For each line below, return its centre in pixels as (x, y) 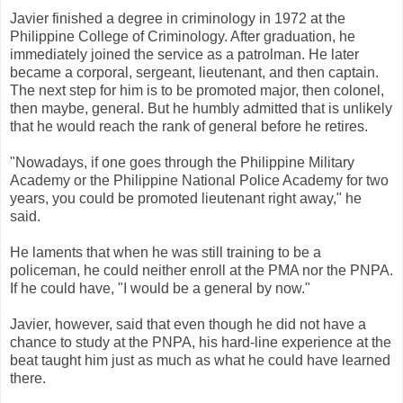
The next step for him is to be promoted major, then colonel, (197, 90)
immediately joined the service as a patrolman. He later (184, 54)
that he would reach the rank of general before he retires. (189, 126)
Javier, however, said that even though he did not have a (188, 324)
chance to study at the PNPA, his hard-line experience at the (201, 342)
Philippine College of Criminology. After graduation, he (183, 36)
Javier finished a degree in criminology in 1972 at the (178, 18)
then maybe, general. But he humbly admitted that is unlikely (201, 108)
